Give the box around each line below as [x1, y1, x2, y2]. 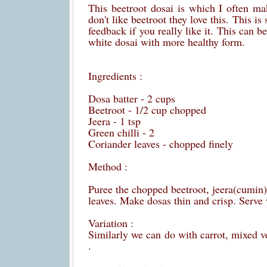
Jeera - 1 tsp [88, 114, 141, 128]
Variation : [88, 216, 133, 230]
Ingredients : [88, 69, 142, 83]
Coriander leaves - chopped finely [88, 136, 233, 151]
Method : [88, 159, 128, 173]
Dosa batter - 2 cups [88, 91, 175, 105]
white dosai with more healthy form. [88, 35, 245, 49]
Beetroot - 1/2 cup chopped [88, 103, 206, 117]
